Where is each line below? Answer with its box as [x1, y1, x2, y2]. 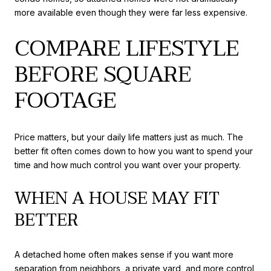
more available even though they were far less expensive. [15, 7, 247, 18]
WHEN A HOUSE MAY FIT [15, 184, 220, 214]
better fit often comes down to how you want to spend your [15, 145, 253, 156]
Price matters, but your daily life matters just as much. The [15, 131, 243, 142]
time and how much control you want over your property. [15, 159, 241, 170]
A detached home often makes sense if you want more [15, 249, 233, 260]
